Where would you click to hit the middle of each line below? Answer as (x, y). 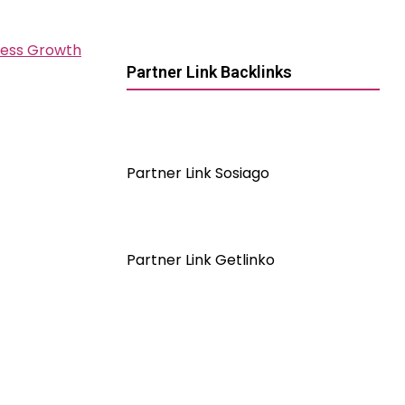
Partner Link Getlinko (201, 260)
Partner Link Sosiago (198, 173)
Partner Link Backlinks (209, 72)
